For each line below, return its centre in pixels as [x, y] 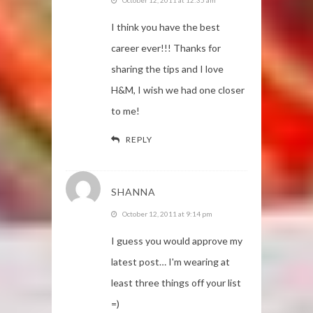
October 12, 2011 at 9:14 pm [167, 213]
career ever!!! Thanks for [166, 48]
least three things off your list [176, 282]
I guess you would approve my [177, 240]
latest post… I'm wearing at [170, 261]
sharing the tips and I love [167, 68]
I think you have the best [166, 27]
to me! [125, 110]
